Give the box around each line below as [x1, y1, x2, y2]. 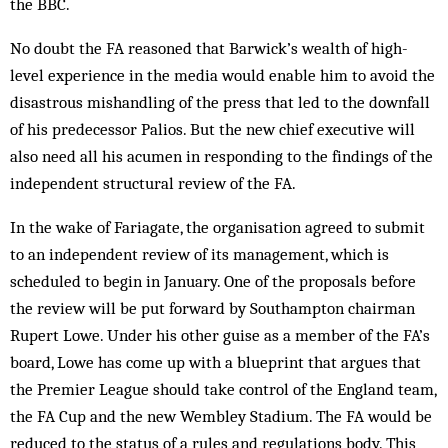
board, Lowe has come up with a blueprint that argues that [10, 352, 421, 372]
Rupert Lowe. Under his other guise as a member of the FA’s [10, 325, 430, 345]
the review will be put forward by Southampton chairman [10, 298, 415, 318]
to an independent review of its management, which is [10, 244, 389, 264]
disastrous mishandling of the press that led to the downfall [10, 92, 430, 112]
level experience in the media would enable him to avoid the [10, 65, 435, 85]
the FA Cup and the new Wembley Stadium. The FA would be [10, 406, 432, 426]
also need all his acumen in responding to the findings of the [10, 146, 433, 166]
